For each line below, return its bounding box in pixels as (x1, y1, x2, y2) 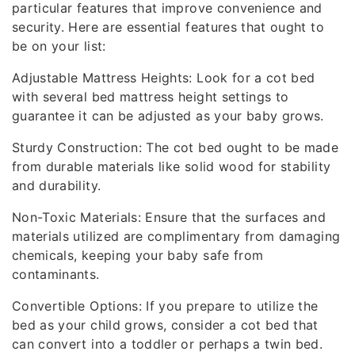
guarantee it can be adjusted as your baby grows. (12, 108, 324, 124)
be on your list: (12, 38, 106, 54)
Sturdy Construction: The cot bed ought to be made (12, 139, 339, 155)
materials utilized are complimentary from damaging (12, 228, 341, 244)
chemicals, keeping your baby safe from (12, 247, 264, 263)
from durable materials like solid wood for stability (12, 158, 331, 174)
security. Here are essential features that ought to (12, 19, 324, 35)
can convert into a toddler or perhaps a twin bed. (12, 336, 323, 352)
